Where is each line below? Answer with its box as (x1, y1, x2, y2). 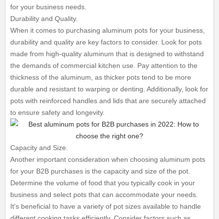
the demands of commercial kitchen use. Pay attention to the (10, 62, 198, 69)
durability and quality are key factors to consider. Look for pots (10, 38, 202, 46)
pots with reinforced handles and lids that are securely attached (10, 97, 206, 105)
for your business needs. (10, 3, 87, 11)
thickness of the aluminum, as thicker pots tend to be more (10, 73, 192, 81)
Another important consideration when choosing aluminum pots (10, 155, 206, 163)
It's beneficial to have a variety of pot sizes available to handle (10, 202, 201, 210)
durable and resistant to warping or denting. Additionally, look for (10, 85, 209, 93)
